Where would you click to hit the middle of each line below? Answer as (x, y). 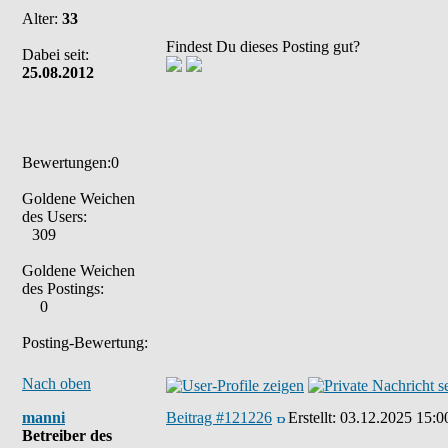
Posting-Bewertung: (85, 342)
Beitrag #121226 (219, 417)
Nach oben (56, 383)
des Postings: (63, 288)
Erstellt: (314, 417)
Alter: (42, 18)
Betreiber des (67, 435)
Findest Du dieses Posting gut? (263, 46)
